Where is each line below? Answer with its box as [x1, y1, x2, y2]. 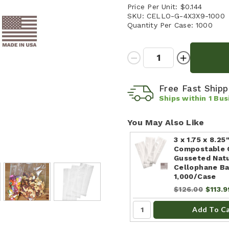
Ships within [159, 94, 209, 102]
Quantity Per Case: [127, 20, 194, 29]
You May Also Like [127, 117, 204, 127]
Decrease [131, 53, 165, 62]
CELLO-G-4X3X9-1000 [146, 11, 225, 20]
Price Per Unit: [127, 2, 178, 11]
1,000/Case [174, 172, 216, 180]
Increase [180, 53, 212, 62]
